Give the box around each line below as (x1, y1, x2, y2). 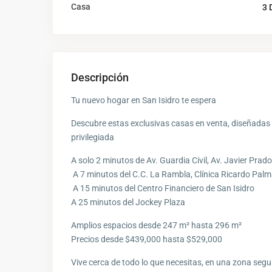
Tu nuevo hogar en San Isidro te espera (71, 95, 216, 105)
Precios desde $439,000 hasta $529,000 (71, 234, 222, 244)
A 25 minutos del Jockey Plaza (71, 197, 185, 207)
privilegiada (71, 132, 114, 142)
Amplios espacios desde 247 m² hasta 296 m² (71, 220, 242, 230)
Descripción (71, 70, 129, 84)
